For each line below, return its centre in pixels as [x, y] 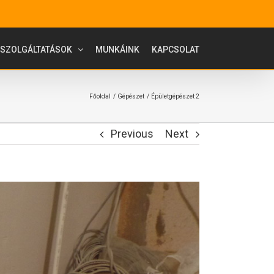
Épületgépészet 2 [175, 96]
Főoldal [100, 96]
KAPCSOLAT [176, 49]
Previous [132, 134]
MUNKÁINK [117, 49]
